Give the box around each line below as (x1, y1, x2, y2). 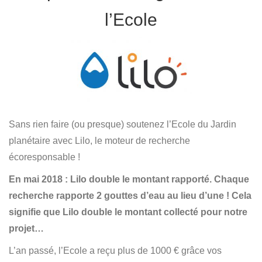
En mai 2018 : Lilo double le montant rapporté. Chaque (9, 174, 249, 185)
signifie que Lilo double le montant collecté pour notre (9, 207, 247, 218)
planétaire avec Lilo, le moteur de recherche (9, 136, 190, 146)
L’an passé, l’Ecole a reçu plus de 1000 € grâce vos (9, 246, 222, 256)
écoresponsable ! (9, 152, 80, 163)
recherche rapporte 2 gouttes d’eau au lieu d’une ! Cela (9, 191, 251, 201)
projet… (9, 223, 44, 234)
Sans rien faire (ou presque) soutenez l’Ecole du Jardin (9, 119, 236, 130)
